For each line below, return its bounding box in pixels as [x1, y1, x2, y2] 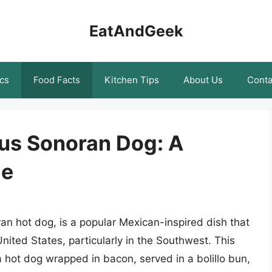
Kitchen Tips [104, 74, 159, 86]
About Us [183, 74, 223, 86]
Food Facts [33, 74, 80, 86]
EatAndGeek [89, 22, 183, 40]
